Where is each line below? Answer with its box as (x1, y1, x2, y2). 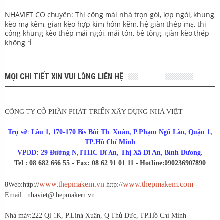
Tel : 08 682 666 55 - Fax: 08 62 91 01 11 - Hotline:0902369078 (14, 159, 199, 167)
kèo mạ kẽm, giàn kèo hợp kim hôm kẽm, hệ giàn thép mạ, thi (5, 19, 206, 29)
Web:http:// (8, 181, 39, 189)
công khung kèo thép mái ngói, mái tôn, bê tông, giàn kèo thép (5, 28, 209, 38)
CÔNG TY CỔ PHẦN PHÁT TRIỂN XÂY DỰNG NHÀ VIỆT (5, 108, 183, 116)
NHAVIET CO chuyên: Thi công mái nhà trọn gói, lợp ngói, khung (5, 10, 214, 20)
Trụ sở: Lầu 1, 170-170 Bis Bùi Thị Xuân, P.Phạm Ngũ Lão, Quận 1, (8, 128, 212, 136)
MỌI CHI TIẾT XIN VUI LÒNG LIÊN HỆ (5, 72, 123, 82)
